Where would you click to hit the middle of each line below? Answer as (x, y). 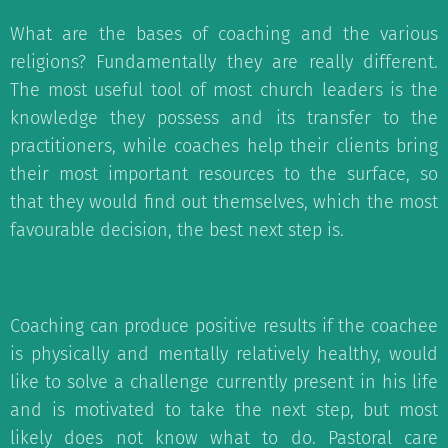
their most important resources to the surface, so (224, 174)
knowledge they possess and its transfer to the (224, 118)
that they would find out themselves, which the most (224, 202)
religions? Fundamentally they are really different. (224, 62)
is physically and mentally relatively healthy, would (224, 354)
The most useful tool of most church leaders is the (224, 90)
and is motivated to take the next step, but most (224, 410)
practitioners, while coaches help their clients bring (224, 146)
